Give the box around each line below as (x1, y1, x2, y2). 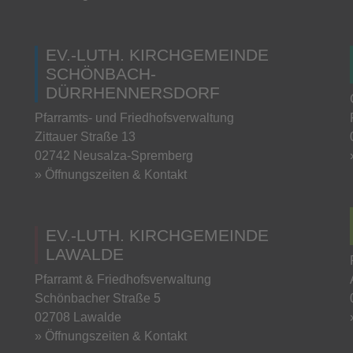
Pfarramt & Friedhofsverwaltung (35, 272, 211, 286)
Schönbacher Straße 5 (35, 291, 161, 305)
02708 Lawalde (35, 310, 121, 324)
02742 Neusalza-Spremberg (35, 148, 193, 162)
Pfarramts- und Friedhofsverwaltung (35, 110, 234, 124)
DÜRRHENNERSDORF (46, 83, 220, 102)
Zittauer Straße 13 (35, 129, 136, 143)
